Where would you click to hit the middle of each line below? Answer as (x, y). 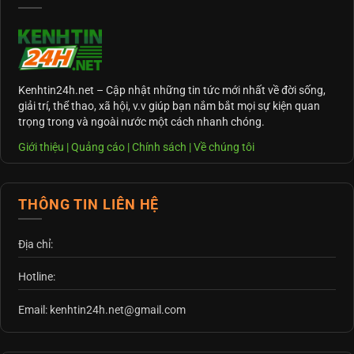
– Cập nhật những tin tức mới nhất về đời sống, (210, 90)
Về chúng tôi (224, 147)
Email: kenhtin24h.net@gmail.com (102, 309)
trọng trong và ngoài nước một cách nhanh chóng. (141, 122)
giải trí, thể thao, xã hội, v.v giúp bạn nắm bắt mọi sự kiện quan (169, 106)
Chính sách (159, 147)
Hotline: (37, 277)
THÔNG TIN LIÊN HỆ (89, 205)
